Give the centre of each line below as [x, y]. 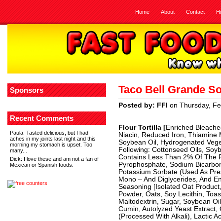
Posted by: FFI [143, 105]
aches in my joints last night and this [53, 139]
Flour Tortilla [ [142, 128]
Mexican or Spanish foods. [42, 165]
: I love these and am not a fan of [60, 159]
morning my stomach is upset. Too [51, 145]
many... [18, 150]
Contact [195, 12]
